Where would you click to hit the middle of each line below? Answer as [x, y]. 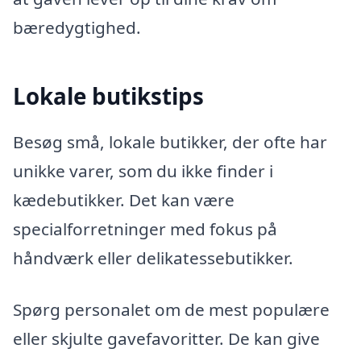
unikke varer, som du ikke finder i [143, 171]
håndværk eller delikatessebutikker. [153, 258]
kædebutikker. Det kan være [124, 200]
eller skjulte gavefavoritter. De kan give [166, 338]
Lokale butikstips [108, 95]
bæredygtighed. [77, 28]
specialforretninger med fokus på [145, 229]
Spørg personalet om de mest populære [171, 309]
